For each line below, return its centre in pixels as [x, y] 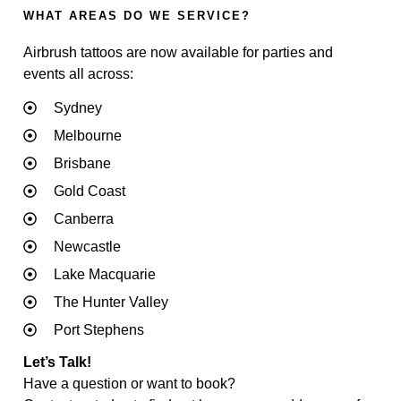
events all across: [78, 73]
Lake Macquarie [104, 274]
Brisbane [82, 163]
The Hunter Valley [111, 302]
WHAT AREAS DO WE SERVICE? [137, 15]
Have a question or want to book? [129, 383]
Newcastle [87, 246]
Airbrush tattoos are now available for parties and [178, 52]
